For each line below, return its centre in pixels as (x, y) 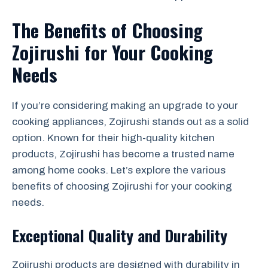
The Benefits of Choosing (107, 30)
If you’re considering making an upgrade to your (125, 106)
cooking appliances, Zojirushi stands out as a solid (130, 122)
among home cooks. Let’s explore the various (119, 170)
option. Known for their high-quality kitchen (113, 138)
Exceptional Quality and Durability (120, 235)
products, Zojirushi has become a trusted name (123, 154)
